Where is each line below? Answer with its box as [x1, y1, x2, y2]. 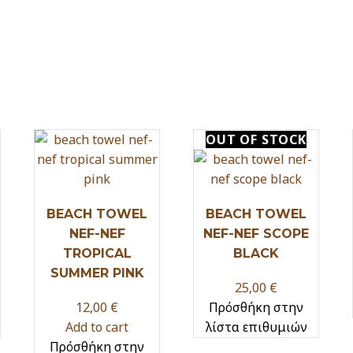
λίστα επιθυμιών [205, 318, 307, 336]
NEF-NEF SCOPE [203, 225, 309, 241]
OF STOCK [240, 130, 307, 148]
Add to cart [65, 318, 128, 336]
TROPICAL [62, 245, 132, 261]
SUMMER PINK [50, 265, 144, 281]
